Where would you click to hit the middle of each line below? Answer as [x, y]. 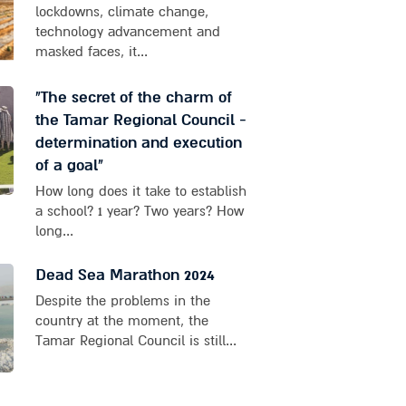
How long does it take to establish [140, 192]
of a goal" [69, 166]
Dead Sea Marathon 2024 [125, 275]
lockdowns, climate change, [121, 12]
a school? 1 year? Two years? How [139, 212]
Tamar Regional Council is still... [135, 341]
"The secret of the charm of [133, 98]
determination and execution [138, 143]
